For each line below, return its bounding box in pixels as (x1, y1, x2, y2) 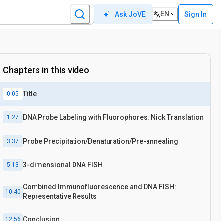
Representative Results (23, 192, 97, 200)
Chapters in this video (3, 65, 89, 75)
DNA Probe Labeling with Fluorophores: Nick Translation (23, 113, 204, 121)
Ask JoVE (115, 10, 146, 18)
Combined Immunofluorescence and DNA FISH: (23, 183, 176, 191)
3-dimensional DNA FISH (23, 160, 103, 169)
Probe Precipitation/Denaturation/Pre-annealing (23, 137, 178, 145)
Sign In (184, 10, 207, 18)
